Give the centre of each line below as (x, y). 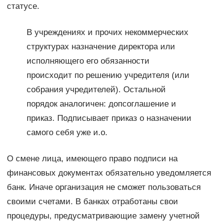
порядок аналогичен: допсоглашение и (101, 104)
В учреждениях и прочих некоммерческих (107, 33)
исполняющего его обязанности (88, 61)
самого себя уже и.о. (67, 133)
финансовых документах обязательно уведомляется (109, 173)
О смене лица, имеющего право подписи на (92, 159)
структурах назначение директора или (101, 47)
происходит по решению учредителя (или (108, 75)
